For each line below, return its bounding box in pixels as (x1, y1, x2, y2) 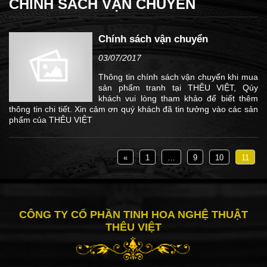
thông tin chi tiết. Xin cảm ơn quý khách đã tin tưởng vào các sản (9, 104, 258, 114)
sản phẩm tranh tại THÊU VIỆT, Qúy (98, 83, 258, 93)
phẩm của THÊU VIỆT (9, 115, 92, 125)
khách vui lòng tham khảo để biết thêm (98, 94, 258, 104)
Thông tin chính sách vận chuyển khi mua (98, 72, 258, 82)
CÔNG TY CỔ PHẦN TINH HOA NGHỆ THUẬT (19, 209, 248, 221)
